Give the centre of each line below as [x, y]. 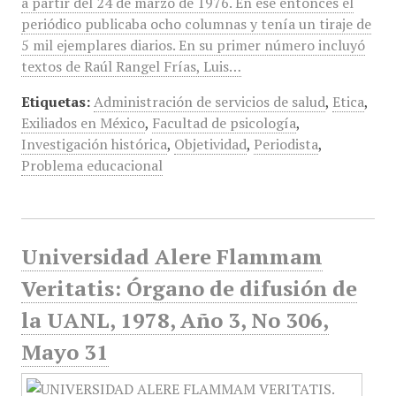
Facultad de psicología [224, 123]
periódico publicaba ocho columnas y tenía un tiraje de [196, 24]
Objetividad [210, 144]
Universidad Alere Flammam [171, 256]
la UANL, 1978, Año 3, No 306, [175, 320]
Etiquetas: [55, 102]
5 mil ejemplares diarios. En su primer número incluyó [193, 45]
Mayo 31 [65, 352]
